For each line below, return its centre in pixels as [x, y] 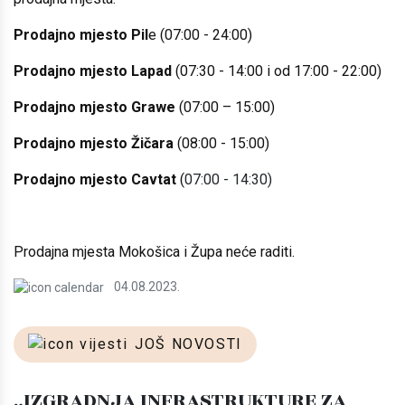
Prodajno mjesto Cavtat [95, 179]
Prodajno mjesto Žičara [94, 143]
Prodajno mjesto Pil [81, 35]
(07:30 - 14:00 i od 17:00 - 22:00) [278, 71]
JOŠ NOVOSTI [188, 344]
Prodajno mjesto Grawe [94, 107]
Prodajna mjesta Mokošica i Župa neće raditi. [154, 252]
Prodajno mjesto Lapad [94, 71]
